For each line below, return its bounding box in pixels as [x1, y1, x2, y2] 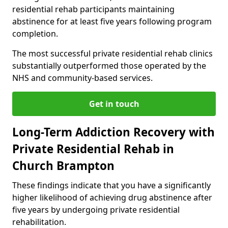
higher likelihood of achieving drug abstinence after [12, 191, 212, 203]
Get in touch [89, 98, 139, 109]
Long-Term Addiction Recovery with [12, 124, 215, 140]
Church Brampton [12, 157, 115, 174]
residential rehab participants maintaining [12, 3, 175, 15]
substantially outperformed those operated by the [12, 60, 206, 71]
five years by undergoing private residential [12, 204, 180, 215]
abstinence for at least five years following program [12, 15, 212, 27]
